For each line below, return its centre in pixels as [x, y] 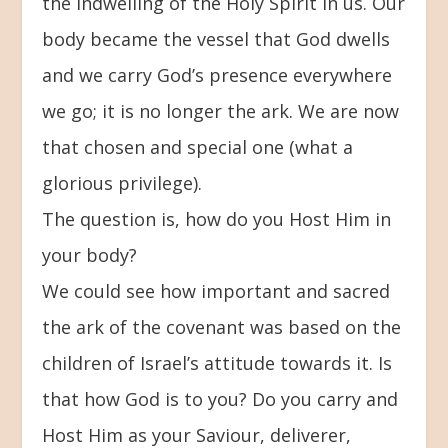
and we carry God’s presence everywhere [217, 74]
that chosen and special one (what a [198, 146]
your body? [90, 254]
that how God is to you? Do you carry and [220, 398]
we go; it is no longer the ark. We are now [221, 110]
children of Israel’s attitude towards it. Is [217, 362]
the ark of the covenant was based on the [222, 326]
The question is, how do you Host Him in [217, 218]
